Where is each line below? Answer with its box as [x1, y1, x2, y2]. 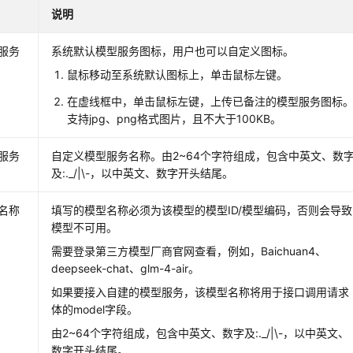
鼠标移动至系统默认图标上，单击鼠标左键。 [67, 67, 288, 81]
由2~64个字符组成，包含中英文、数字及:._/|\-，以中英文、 [51, 325, 350, 340]
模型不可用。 [51, 220, 118, 234]
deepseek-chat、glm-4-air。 [51, 261, 200, 275]
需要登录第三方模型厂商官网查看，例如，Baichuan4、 [51, 243, 327, 258]
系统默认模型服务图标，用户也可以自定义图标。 [51, 43, 295, 58]
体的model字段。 [51, 302, 139, 316]
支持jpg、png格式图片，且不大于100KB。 [67, 111, 282, 125]
